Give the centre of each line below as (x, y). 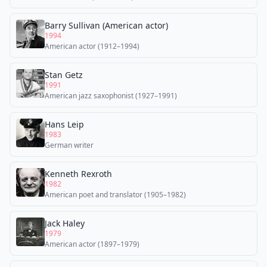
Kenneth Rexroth (78, 174)
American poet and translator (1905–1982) (115, 195)
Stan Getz (64, 75)
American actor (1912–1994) (92, 46)
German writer (69, 145)
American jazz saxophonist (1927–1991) (111, 96)
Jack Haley (65, 223)
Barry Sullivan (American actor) (106, 25)
